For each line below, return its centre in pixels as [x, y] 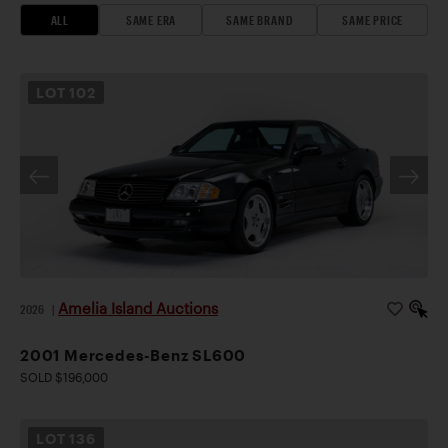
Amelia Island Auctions [138, 307]
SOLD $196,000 [64, 376]
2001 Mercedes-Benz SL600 [133, 354]
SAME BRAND [260, 19]
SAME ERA [151, 19]
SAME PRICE [373, 19]
